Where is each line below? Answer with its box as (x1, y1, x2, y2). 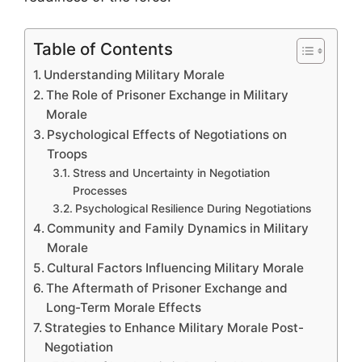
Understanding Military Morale (44, 66, 225, 82)
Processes (72, 183, 127, 197)
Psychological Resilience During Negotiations (74, 201, 311, 215)
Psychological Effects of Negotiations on (47, 126, 288, 142)
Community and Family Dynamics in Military (47, 220, 309, 236)
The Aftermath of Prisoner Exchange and (46, 280, 288, 296)
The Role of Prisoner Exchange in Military (46, 86, 289, 103)
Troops (47, 145, 88, 162)
